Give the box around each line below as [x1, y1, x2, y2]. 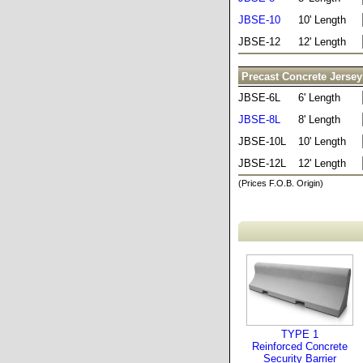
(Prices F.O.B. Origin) [238, 178, 323, 188]
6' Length [298, 92, 340, 104]
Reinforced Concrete [251, 340, 348, 352]
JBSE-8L [238, 113, 280, 126]
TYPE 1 [280, 328, 318, 340]
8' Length [298, 113, 340, 126]
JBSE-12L [238, 157, 286, 169]
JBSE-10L [238, 135, 286, 147]
